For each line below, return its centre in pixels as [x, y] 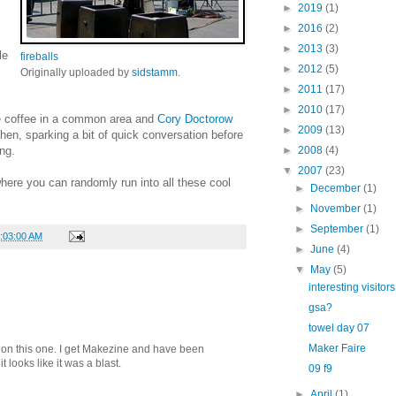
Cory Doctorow [195, 118]
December [337, 188]
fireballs [39, 56]
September [339, 229]
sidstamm [155, 72]
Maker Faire [337, 348]
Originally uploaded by [76, 72]
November [337, 209]
